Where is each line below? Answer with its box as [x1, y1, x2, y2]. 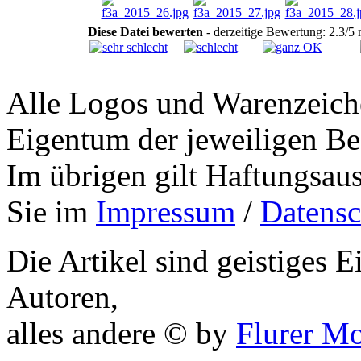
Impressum [96, 193, 235, 229]
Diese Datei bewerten [87, 24, 203, 39]
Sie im [6, 193, 96, 229]
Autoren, [6, 279, 118, 314]
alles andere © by [6, 315, 236, 351]
